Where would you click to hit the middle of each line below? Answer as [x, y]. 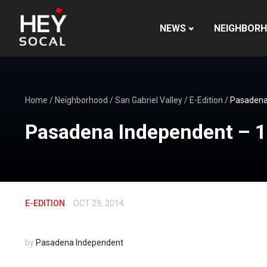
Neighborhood [81, 100]
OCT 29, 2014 [99, 203]
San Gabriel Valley [149, 100]
